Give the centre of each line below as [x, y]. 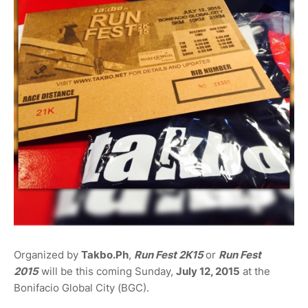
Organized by [47, 255]
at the [255, 272]
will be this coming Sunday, [107, 272]
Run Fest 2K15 [170, 255]
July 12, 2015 [208, 272]
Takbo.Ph [105, 255]
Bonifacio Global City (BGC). [81, 288]
